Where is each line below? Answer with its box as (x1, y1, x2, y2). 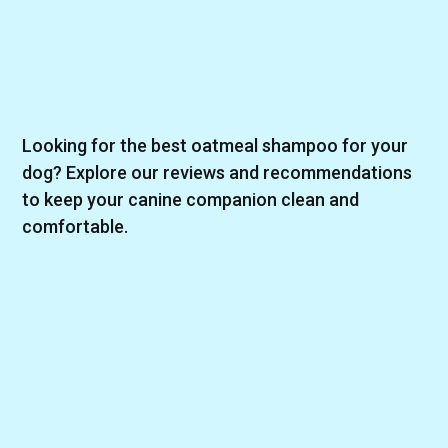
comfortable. (22, 215, 129, 237)
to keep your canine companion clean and (22, 188, 360, 210)
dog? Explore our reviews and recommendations (22, 161, 413, 183)
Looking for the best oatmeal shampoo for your (22, 134, 409, 156)
